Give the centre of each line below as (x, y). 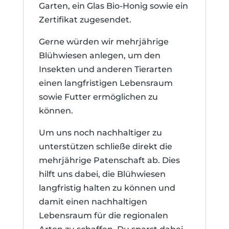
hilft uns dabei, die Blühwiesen (102, 174)
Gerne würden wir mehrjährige (104, 42)
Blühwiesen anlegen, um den (99, 55)
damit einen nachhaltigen (93, 202)
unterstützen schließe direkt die (105, 146)
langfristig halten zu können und (107, 188)
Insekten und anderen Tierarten (105, 69)
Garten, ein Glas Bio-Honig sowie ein (113, 6)
